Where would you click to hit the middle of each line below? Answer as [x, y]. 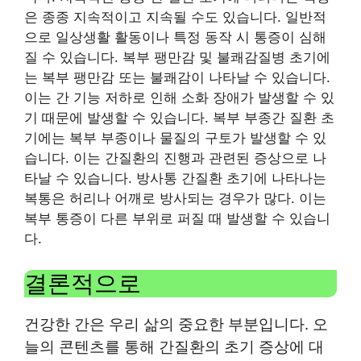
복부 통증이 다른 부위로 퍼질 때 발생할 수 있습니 [177, 218]
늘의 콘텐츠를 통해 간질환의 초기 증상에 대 [174, 346]
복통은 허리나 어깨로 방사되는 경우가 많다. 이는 [175, 198]
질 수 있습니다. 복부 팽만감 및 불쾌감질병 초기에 [177, 57]
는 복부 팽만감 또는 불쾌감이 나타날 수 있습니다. [177, 77]
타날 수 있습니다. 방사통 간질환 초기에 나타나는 [175, 178]
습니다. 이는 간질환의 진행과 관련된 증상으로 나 [175, 158]
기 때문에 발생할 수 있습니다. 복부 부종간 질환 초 [179, 118]
